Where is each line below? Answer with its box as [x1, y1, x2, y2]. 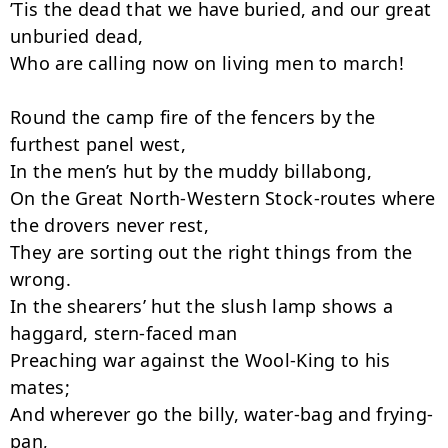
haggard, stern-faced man [10, 321, 238, 345]
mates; [10, 375, 70, 399]
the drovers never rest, [10, 213, 209, 237]
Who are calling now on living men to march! [10, 51, 404, 75]
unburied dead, [10, 24, 144, 48]
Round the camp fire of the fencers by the [10, 105, 376, 129]
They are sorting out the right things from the [10, 240, 413, 264]
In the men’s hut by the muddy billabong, [10, 159, 372, 183]
